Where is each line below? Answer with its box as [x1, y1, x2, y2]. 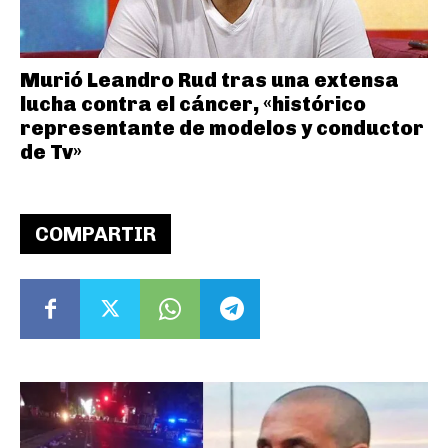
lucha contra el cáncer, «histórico [20, 92, 366, 117]
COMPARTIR [35, 222, 156, 247]
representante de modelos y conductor [20, 116, 424, 141]
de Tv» [20, 140, 82, 165]
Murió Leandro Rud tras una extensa [20, 68, 399, 93]
